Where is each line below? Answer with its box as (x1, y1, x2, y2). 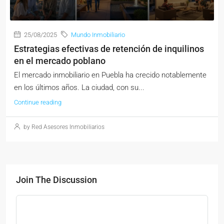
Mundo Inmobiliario (71, 31, 125, 39)
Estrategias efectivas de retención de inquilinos (14, 43, 204, 54)
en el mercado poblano (14, 55, 105, 66)
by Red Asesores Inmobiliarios (22, 123, 104, 131)
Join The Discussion (16, 174, 97, 185)
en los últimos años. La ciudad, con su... (14, 83, 144, 92)
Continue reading (14, 98, 61, 106)
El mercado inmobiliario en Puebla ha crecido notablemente (14, 70, 206, 80)
